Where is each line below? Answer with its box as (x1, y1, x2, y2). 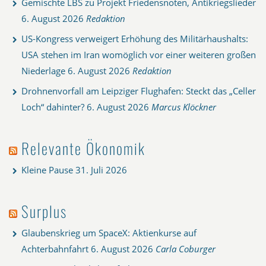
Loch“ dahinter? (21, 100, 84, 113)
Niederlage (21, 64, 65, 77)
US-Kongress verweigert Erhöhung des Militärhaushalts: (21, 32, 248, 45)
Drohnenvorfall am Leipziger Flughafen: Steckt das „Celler (21, 84, 256, 97)
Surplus (21, 199, 67, 222)
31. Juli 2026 (75, 163, 127, 176)
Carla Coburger (156, 242, 216, 255)
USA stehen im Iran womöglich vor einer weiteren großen (21, 48, 256, 61)
